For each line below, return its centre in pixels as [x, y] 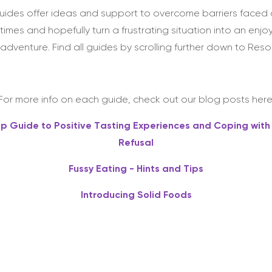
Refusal [136, 144]
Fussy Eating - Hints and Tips [136, 170]
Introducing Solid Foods [136, 196]
